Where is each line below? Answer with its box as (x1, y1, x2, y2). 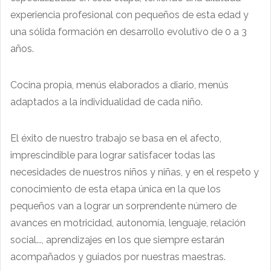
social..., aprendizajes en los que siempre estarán (10, 233, 224, 246)
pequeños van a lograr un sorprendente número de (10, 200, 237, 212)
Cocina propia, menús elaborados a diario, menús (10, 79, 229, 91)
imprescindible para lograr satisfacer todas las (10, 149, 215, 161)
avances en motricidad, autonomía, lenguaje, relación (10, 217, 246, 229)
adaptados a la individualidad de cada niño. (10, 96, 203, 108)
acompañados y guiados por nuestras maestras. (10, 250, 226, 263)
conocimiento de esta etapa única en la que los (10, 183, 221, 195)
